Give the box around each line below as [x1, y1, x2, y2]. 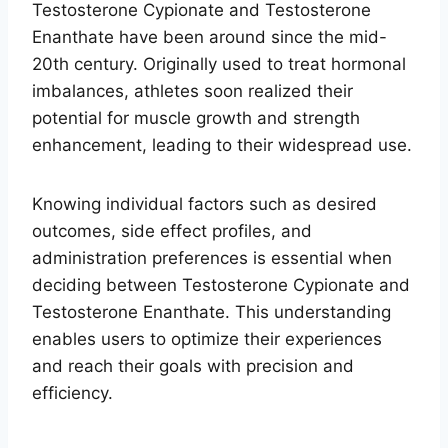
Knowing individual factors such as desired [32, 193, 377, 214]
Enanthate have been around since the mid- [32, 26, 387, 47]
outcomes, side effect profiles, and [32, 220, 312, 241]
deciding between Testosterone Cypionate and [32, 274, 410, 295]
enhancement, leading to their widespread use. [32, 134, 412, 155]
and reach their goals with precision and [32, 355, 354, 376]
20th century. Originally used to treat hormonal [32, 53, 406, 74]
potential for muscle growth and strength [32, 107, 360, 128]
